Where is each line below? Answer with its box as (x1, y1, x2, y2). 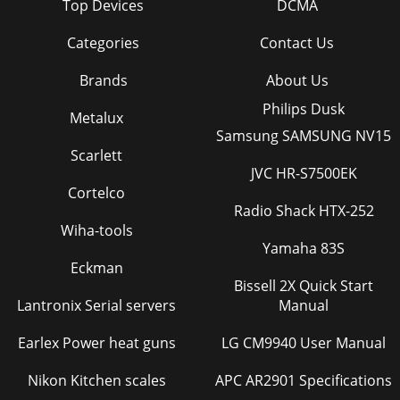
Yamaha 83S (262, 238, 345, 258)
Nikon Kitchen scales (27, 371, 166, 390)
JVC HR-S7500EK (250, 163, 357, 183)
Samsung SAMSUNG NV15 (216, 126, 391, 146)
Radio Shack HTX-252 (233, 201, 374, 221)
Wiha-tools (60, 221, 133, 240)
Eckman (70, 258, 123, 278)
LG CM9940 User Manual (243, 333, 386, 353)
